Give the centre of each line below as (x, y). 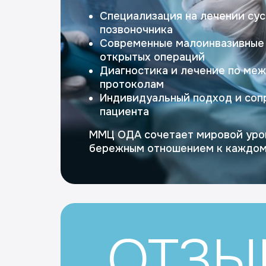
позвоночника (136, 30)
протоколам (132, 84)
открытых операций (152, 57)
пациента (124, 112)
